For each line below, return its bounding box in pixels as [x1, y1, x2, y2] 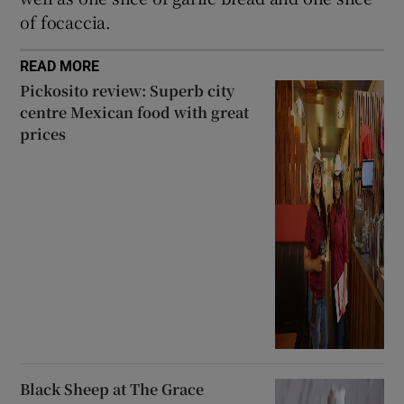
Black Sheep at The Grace [20, 378, 205, 399]
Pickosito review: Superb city [20, 79, 235, 101]
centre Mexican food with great [20, 101, 250, 123]
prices [20, 123, 67, 144]
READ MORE [20, 58, 100, 73]
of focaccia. [20, 9, 112, 33]
